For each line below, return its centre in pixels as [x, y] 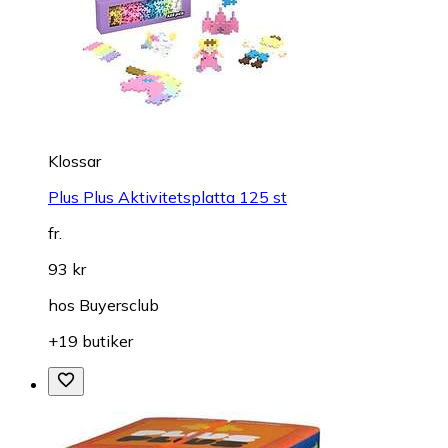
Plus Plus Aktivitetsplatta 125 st [167, 196]
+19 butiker [90, 340]
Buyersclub [119, 304]
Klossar [74, 160]
